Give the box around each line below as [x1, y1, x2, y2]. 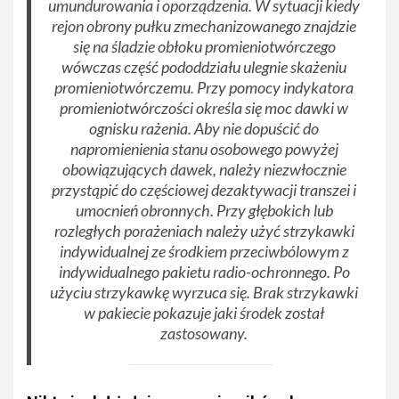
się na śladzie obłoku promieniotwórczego [72, 37, 336, 57]
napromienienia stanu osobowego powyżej [69, 139, 338, 159]
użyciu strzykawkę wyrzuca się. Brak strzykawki [50, 282, 359, 303]
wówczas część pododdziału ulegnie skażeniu [61, 57, 347, 77]
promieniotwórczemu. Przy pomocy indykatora [54, 77, 354, 98]
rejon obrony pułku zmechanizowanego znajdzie [52, 16, 357, 37]
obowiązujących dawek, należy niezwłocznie [61, 159, 346, 180]
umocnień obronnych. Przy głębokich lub [75, 200, 333, 221]
